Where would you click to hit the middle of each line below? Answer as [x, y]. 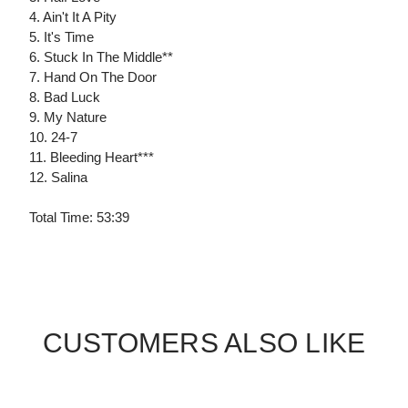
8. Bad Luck [65, 97]
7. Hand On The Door [93, 77]
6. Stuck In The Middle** [101, 57]
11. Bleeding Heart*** [92, 158]
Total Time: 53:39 [79, 218]
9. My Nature [68, 117]
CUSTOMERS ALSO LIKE [204, 343]
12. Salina [58, 178]
